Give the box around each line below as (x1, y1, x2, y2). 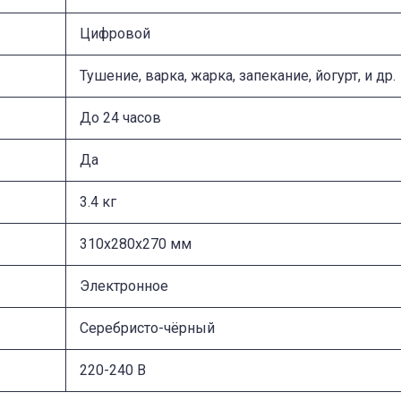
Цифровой (80, 24, 150, 42)
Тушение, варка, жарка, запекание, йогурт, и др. (80, 66, 396, 84)
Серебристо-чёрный (80, 319, 215, 337)
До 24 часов (80, 108, 161, 126)
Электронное (80, 277, 168, 294)
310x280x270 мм (80, 235, 192, 252)
